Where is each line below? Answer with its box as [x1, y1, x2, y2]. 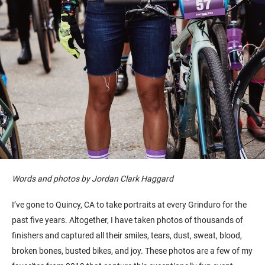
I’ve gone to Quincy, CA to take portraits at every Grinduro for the [12, 199, 247, 209]
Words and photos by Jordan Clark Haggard [12, 174, 173, 184]
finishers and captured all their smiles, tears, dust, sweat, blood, [12, 230, 242, 240]
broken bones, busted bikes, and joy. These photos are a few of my [12, 245, 253, 256]
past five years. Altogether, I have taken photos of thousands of [12, 215, 243, 225]
